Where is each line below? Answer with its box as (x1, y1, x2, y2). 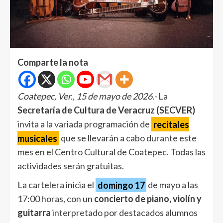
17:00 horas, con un (17, 193, 94, 205)
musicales (17, 132, 57, 144)
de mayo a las (146, 179, 199, 191)
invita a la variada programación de (17, 118, 151, 130)
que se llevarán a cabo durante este (59, 132, 197, 144)
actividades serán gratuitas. (17, 160, 124, 172)
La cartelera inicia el (17, 179, 96, 191)
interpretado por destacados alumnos (51, 207, 198, 219)
